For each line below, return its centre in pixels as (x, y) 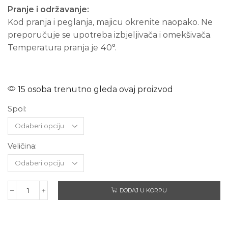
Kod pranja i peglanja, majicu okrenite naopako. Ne (110, 22)
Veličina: (22, 146)
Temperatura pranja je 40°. (62, 48)
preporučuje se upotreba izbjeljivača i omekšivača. (110, 35)
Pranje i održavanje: (48, 10)
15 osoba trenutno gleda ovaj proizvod (94, 90)
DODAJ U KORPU (143, 191)
